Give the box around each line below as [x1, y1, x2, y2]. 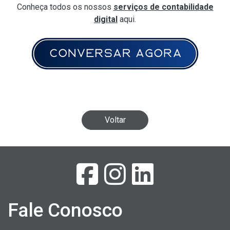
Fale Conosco [8, 199, 123, 221]
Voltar [104, 114, 126, 125]
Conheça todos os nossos [16, 2, 113, 12]
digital [94, 14, 118, 24]
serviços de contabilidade [113, 2, 214, 12]
